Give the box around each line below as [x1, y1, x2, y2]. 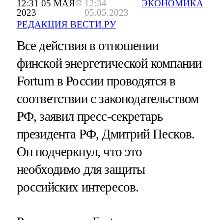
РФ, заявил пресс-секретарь [16, 109, 163, 124]
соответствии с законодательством [16, 91, 199, 107]
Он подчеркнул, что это [16, 144, 142, 160]
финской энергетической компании [16, 56, 202, 71]
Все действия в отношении [16, 38, 159, 54]
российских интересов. [16, 180, 139, 195]
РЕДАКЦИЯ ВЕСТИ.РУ [16, 19, 116, 30]
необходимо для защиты [16, 162, 145, 177]
